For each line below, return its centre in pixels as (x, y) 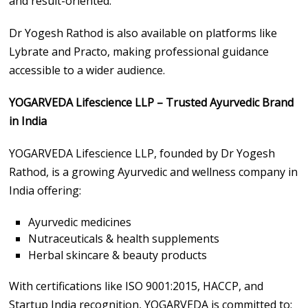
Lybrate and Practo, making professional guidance (139, 51)
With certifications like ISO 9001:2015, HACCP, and (136, 286)
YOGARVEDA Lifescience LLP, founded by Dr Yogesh (142, 153)
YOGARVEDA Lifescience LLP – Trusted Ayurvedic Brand (152, 102)
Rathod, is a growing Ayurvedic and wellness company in (154, 172)
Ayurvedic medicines (80, 222)
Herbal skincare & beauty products (118, 255)
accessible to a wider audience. (87, 70)
